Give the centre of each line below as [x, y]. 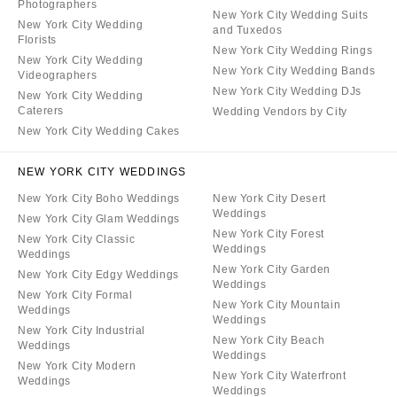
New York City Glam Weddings [99, 219]
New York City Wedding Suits [291, 16]
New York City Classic [77, 240]
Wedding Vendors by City [280, 112]
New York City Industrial [82, 331]
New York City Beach [269, 341]
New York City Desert [269, 199]
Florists [38, 40]
